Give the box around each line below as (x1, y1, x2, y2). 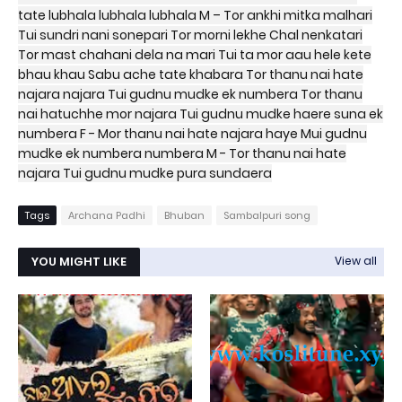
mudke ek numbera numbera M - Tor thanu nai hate (18, 144, 346, 162)
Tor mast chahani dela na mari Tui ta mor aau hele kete (18, 46, 371, 64)
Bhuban (164, 208, 205, 223)
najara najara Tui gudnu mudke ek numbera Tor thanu (18, 85, 363, 103)
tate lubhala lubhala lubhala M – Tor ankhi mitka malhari (18, 6, 372, 24)
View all (335, 253, 377, 268)
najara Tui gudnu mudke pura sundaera (18, 164, 272, 182)
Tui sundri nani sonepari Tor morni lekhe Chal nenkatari (18, 26, 363, 44)
